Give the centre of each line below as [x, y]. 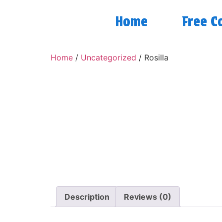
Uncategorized [109, 57]
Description [87, 197]
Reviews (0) [148, 197]
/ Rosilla [152, 57]
